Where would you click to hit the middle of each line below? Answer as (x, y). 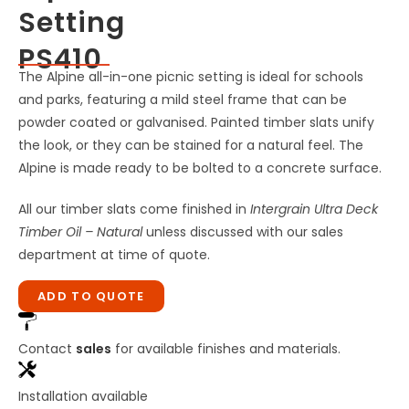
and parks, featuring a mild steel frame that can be (183, 99)
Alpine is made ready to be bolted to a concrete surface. (200, 168)
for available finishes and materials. (226, 348)
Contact (47, 348)
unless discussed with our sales (243, 231)
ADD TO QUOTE (91, 296)
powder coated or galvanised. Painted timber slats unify (196, 122)
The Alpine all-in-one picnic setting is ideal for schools (191, 76)
